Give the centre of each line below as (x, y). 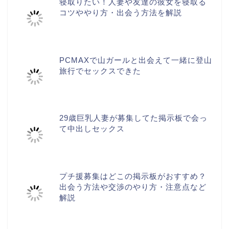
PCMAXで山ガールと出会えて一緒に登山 (136, 60)
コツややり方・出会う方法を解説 (121, 12)
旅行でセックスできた (100, 71)
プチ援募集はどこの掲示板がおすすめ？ (133, 176)
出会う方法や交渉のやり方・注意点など (133, 187)
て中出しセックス (92, 129)
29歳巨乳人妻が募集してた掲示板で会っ (134, 118)
